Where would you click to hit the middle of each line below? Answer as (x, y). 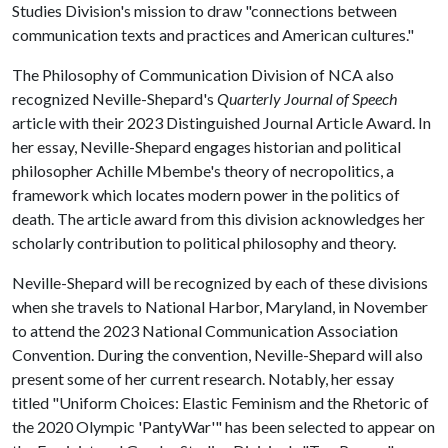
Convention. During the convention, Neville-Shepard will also (217, 354)
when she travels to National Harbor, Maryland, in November (220, 306)
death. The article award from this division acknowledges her (218, 218)
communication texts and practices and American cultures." (213, 34)
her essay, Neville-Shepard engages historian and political (206, 146)
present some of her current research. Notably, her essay (203, 378)
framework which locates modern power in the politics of (206, 194)
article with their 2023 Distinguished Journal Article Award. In (221, 122)
